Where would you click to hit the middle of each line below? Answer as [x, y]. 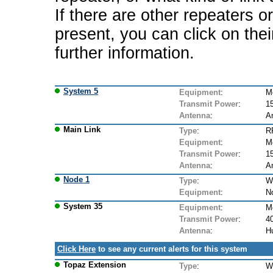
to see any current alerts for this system [172, 249]
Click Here [76, 249]
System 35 [83, 206]
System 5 [81, 91]
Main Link [82, 129]
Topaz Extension [95, 264]
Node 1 [76, 179]
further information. [125, 53]
